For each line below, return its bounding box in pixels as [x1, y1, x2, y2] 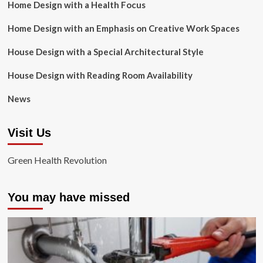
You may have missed [7, 191, 130, 204]
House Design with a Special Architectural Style [7, 46, 204, 57]
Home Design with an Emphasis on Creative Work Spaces [7, 23, 240, 33]
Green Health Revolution [7, 154, 107, 166]
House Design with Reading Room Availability [7, 70, 193, 80]
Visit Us [7, 126, 51, 139]
